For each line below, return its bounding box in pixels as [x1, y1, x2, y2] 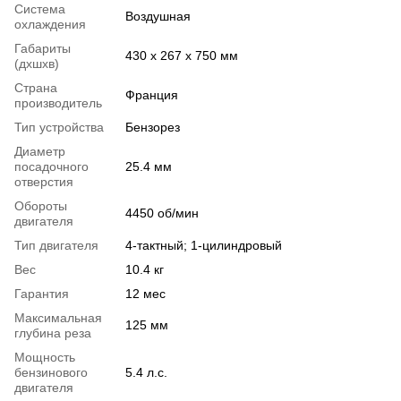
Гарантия [14, 286, 69, 301]
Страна [14, 80, 57, 95]
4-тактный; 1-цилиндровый [125, 237, 282, 252]
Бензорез [125, 119, 180, 134]
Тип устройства [14, 119, 104, 134]
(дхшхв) [14, 55, 59, 71]
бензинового [14, 364, 88, 380]
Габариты [14, 40, 71, 55]
